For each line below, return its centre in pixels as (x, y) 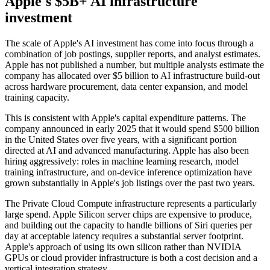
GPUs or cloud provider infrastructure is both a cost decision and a (131, 258)
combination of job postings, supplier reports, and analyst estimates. (133, 54)
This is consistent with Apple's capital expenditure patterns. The (125, 118)
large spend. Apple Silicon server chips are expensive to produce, (128, 214)
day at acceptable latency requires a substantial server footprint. (124, 236)
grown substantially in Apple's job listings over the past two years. (130, 183)
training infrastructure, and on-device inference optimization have (128, 172)
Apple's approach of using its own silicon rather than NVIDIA (123, 247)
